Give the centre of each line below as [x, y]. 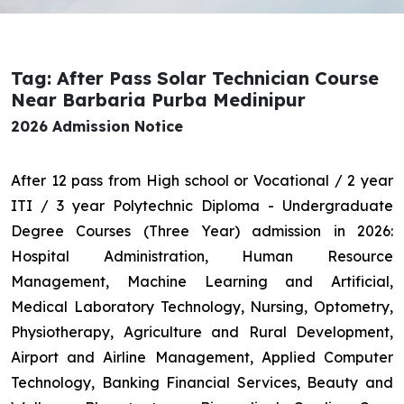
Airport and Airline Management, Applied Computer [202, 358]
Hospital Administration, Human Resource [202, 257]
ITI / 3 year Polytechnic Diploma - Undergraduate [202, 206]
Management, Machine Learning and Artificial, [202, 282]
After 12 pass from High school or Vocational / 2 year [202, 181]
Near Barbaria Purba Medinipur [158, 100]
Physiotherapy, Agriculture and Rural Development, [202, 332]
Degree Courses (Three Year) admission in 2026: [202, 231]
